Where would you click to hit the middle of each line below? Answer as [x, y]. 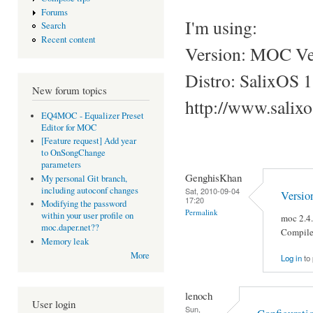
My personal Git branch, [84, 178]
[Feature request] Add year [88, 141]
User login [54, 304]
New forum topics [70, 90]
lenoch [199, 295]
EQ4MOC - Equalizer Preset [92, 115]
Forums [54, 12]
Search [53, 26]
